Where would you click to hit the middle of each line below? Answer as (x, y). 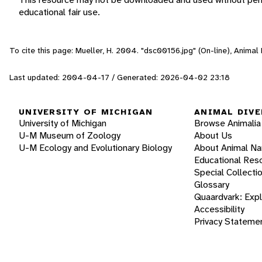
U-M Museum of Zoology (70, 136)
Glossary (212, 185)
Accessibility (219, 209)
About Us (213, 136)
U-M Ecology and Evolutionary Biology (95, 148)
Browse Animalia (227, 123)
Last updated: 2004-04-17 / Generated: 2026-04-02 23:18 (120, 77)
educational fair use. (59, 12)
